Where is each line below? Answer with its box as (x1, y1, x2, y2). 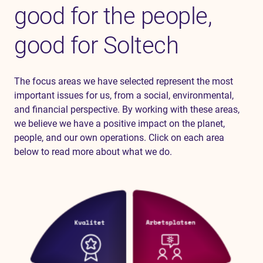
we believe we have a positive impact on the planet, (14, 118, 225, 129)
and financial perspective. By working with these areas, (14, 104, 240, 115)
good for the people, (14, 2, 212, 30)
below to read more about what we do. (14, 146, 172, 157)
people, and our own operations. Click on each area (14, 132, 224, 143)
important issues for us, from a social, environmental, (14, 90, 234, 101)
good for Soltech (14, 32, 178, 59)
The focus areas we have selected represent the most (14, 76, 233, 87)
